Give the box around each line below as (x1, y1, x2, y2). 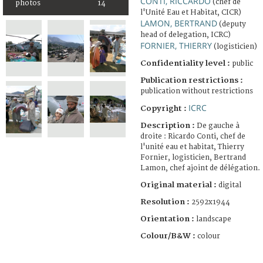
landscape (196, 214, 231, 224)
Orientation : (140, 214, 196, 224)
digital (218, 180, 241, 190)
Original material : (140, 180, 218, 190)
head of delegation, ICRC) (140, 30, 231, 39)
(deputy (217, 19, 246, 29)
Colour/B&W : (140, 231, 197, 241)
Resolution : (140, 197, 190, 207)
